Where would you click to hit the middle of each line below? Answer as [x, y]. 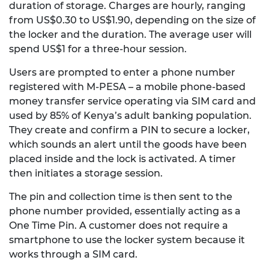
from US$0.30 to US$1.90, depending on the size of [132, 20]
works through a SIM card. [74, 254]
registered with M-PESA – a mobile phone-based [127, 87]
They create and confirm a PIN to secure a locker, [129, 130]
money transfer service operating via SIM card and [132, 101]
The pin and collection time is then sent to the [121, 197]
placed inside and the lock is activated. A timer [122, 159]
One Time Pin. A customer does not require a [119, 225]
